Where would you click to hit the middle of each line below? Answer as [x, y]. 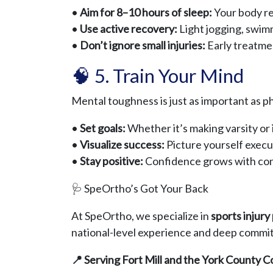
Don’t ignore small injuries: [142, 45]
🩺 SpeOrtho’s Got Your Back [140, 189]
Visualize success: [122, 145]
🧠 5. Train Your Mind [158, 76]
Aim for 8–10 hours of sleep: [146, 12]
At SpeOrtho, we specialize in [141, 216]
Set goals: [103, 128]
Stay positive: [112, 161]
